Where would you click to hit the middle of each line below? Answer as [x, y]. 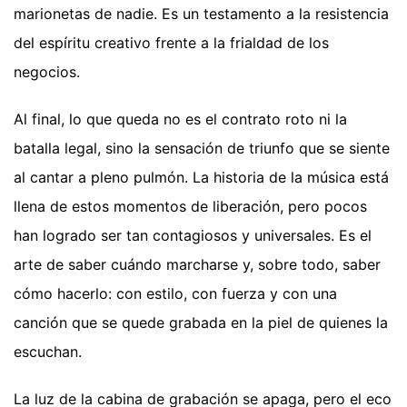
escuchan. [48, 351]
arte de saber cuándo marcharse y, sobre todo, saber [197, 264]
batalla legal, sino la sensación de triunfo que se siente [202, 148]
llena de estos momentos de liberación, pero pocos [190, 206]
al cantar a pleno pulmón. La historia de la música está [201, 177]
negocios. [47, 71]
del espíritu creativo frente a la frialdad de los [171, 42]
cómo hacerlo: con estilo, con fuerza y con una [175, 293]
